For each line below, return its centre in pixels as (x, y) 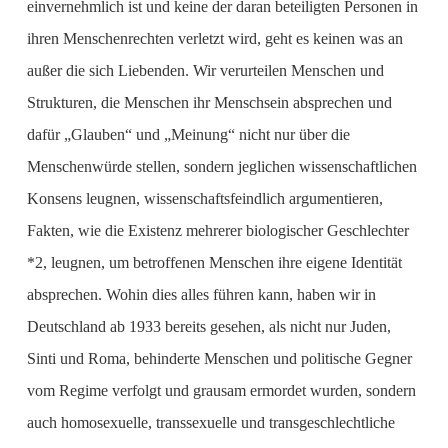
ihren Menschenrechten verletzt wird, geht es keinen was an (214, 38)
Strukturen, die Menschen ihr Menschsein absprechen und (209, 102)
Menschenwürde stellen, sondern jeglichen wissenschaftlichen (221, 166)
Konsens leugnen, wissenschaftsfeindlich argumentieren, (204, 198)
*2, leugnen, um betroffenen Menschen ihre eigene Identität (214, 262)
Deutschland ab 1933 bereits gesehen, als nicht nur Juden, (208, 326)
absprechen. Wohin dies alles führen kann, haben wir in (201, 294)
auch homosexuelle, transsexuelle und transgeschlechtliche (210, 422)
